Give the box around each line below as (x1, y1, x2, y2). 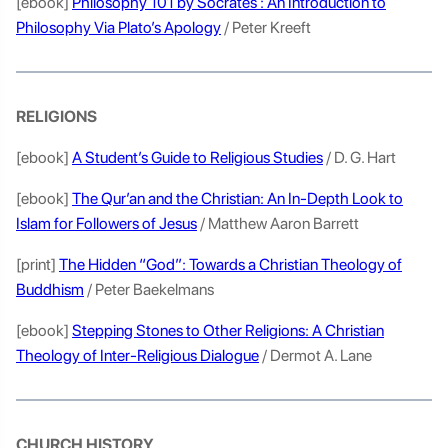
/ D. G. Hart (323, 148, 399, 167)
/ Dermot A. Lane (259, 346, 375, 365)
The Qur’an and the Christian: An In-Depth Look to (72, 189, 403, 208)
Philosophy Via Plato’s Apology (16, 18, 221, 37)
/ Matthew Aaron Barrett (197, 214, 362, 233)
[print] (16, 255, 59, 274)
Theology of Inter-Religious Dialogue (16, 346, 259, 365)
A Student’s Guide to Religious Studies (72, 148, 323, 167)
